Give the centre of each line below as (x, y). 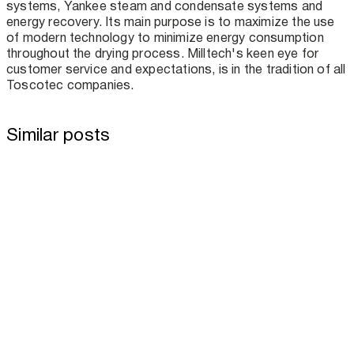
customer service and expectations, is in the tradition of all (176, 69)
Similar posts (58, 134)
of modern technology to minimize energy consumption (165, 37)
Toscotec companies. (70, 85)
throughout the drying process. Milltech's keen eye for (163, 53)
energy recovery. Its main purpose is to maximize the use (171, 21)
